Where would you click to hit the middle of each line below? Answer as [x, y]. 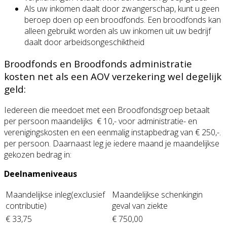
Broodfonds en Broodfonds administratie [98, 63]
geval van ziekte [140, 206]
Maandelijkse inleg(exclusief [55, 195]
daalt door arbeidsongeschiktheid [84, 42]
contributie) [26, 206]
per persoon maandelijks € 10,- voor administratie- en [101, 121]
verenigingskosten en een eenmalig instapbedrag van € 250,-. [112, 133]
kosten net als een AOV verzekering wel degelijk [113, 76]
